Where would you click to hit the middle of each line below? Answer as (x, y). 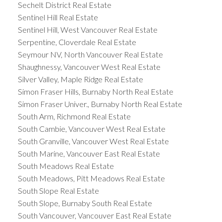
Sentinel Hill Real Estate (58, 17)
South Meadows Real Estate (66, 166)
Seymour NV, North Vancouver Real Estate (90, 54)
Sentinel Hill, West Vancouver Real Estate (87, 29)
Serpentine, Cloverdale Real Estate (77, 42)
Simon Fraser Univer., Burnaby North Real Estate (100, 104)
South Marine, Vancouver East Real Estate (89, 153)
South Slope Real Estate (58, 190)
